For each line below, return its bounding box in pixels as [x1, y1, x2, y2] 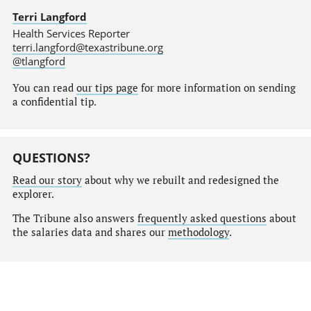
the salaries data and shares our [12, 225, 168, 239]
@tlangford [12, 53, 65, 68]
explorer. [12, 187, 54, 201]
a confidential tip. [12, 95, 96, 109]
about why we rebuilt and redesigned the [81, 173, 279, 187]
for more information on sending [137, 81, 296, 95]
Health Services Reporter [12, 26, 130, 40]
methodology [167, 225, 229, 239]
